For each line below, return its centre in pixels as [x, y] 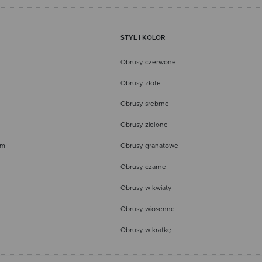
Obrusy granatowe [149, 146]
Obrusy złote [140, 83]
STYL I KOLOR [142, 38]
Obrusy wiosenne [147, 209]
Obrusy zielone [144, 125]
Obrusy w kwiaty [146, 188]
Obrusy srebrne [144, 104]
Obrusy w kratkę [146, 230]
